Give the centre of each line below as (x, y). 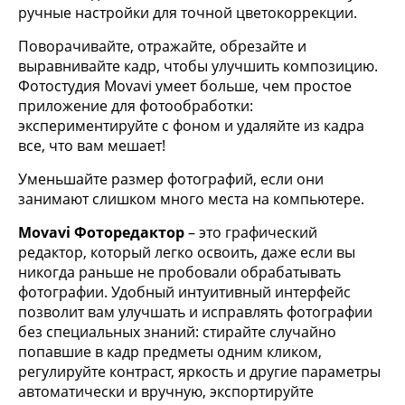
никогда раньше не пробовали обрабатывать (179, 272)
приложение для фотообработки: (136, 106)
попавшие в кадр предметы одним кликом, (170, 352)
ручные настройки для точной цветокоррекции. (188, 13)
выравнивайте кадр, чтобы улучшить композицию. (198, 66)
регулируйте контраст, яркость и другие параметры (199, 372)
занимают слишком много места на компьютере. (191, 199)
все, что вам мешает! (92, 146)
